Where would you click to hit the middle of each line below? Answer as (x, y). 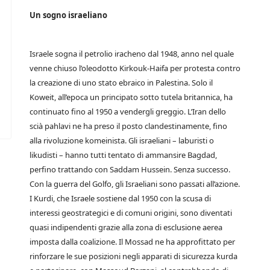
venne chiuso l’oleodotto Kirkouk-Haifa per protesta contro (135, 68)
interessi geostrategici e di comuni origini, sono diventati (131, 213)
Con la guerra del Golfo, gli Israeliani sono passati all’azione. (135, 184)
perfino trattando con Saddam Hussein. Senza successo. (130, 169)
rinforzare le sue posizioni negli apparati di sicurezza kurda (133, 256)
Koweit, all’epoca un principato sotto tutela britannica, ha (131, 97)
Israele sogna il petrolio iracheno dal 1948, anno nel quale (132, 54)
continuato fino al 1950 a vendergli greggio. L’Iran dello (128, 111)
